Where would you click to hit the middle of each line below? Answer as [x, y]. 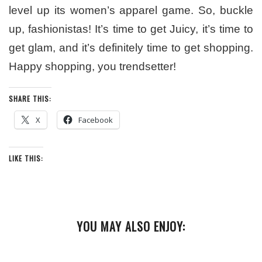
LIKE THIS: [26, 158]
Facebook [96, 120]
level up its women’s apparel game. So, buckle [131, 11]
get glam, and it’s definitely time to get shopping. [131, 48]
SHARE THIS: [30, 99]
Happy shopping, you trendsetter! [92, 67]
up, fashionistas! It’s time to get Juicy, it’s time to [131, 29]
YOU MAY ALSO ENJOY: [131, 227]
